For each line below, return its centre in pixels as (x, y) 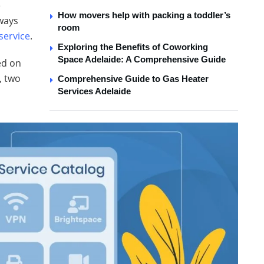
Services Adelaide (94, 91)
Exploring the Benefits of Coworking (133, 47)
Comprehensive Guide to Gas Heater (133, 79)
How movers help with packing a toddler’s (144, 15)
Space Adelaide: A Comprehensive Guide (142, 60)
